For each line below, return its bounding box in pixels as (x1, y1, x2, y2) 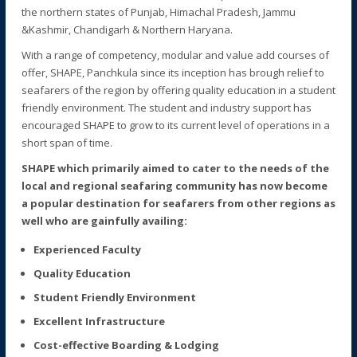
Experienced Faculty (33, 242, 141, 257)
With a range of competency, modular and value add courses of (21, 48, 329, 63)
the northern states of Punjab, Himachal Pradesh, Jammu (21, 5, 296, 20)
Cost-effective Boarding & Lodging (33, 338, 219, 353)
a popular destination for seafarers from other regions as (21, 196, 335, 211)
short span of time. (21, 135, 112, 151)
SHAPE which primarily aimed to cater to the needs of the (21, 161, 329, 176)
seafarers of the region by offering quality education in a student (21, 83, 335, 98)
